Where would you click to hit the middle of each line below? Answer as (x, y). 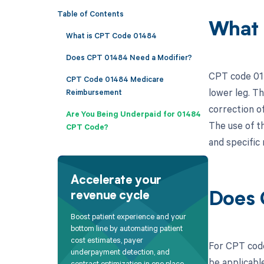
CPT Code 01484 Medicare (115, 79)
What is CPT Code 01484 (111, 35)
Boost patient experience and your (129, 217)
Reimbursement (94, 92)
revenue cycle (110, 196)
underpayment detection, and (121, 252)
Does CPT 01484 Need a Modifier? (129, 57)
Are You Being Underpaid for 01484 (133, 113)
